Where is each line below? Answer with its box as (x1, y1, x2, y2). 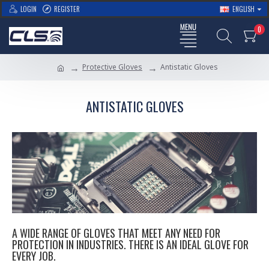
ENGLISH (232, 4, 255, 14)
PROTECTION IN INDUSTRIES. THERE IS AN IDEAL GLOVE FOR (12, 237, 249, 253)
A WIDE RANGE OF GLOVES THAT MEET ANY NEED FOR (12, 225, 220, 241)
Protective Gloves (82, 62, 142, 72)
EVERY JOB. (12, 248, 56, 264)
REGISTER (54, 4, 80, 14)
